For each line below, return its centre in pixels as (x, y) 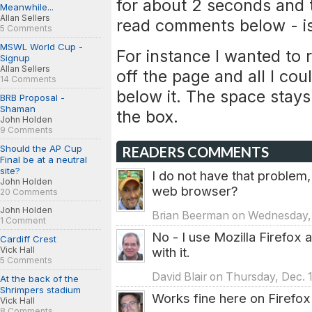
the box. (147, 117)
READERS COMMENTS (195, 152)
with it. (171, 252)
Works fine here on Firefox (231, 298)
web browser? (195, 191)
